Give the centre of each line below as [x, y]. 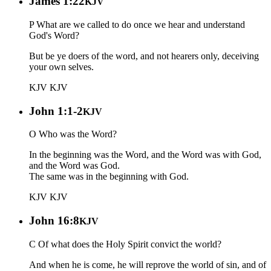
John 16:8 [54, 220]
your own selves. [61, 67]
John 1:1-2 [56, 111]
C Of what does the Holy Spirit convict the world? [125, 244]
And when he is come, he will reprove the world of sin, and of [148, 264]
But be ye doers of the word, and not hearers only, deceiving [144, 56]
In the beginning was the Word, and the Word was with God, [145, 155]
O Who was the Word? [73, 134]
